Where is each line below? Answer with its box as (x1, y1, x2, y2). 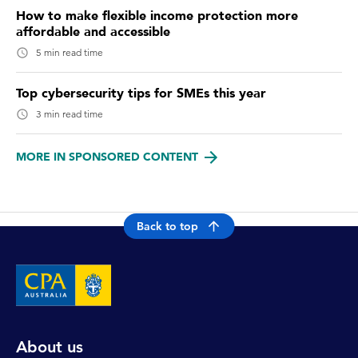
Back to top (136, 219, 198, 234)
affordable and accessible (16, 23, 170, 42)
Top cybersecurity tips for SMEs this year (16, 85, 266, 103)
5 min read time (36, 46, 103, 59)
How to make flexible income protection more (16, 7, 298, 26)
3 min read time (36, 108, 103, 121)
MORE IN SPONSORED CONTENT (16, 149, 198, 165)
